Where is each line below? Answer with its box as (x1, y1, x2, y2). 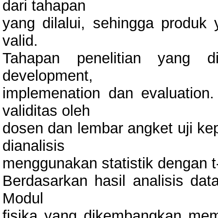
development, (2, 67, 93, 84)
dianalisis (2, 137, 65, 154)
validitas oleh (2, 102, 90, 119)
